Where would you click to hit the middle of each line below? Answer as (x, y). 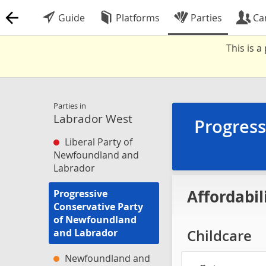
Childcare (219, 236)
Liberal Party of (97, 142)
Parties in (70, 106)
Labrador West (93, 118)
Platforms (137, 18)
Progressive (80, 194)
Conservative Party (98, 207)
